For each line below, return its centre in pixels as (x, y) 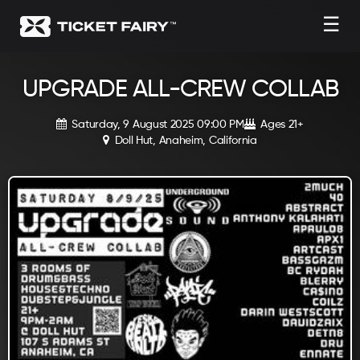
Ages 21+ (280, 125)
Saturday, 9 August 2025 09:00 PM (158, 125)
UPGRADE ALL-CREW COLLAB (180, 90)
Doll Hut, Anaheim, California (184, 141)
